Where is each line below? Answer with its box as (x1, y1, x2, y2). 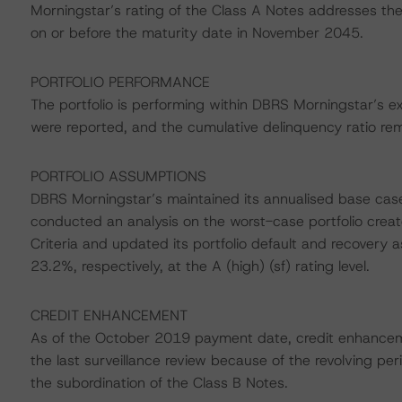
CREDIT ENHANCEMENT (30, 306, 188, 325)
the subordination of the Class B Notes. (30, 373, 288, 392)
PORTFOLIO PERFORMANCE (30, 73, 210, 92)
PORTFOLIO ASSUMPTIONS (30, 167, 206, 186)
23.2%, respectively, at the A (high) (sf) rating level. (30, 257, 370, 275)
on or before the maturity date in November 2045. (30, 23, 363, 42)
